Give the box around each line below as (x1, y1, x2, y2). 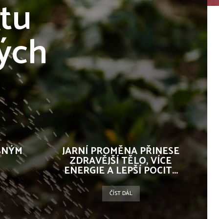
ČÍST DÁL (109, 189, 132, 198)
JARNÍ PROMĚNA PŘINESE (62, 143, 179, 159)
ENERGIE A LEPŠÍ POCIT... (64, 163, 178, 179)
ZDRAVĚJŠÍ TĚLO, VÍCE (70, 153, 172, 169)
